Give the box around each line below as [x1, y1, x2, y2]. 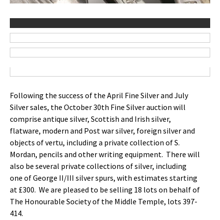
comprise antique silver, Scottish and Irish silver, [10, 114, 171, 124]
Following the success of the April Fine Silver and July [10, 90, 188, 100]
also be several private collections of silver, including [10, 161, 187, 171]
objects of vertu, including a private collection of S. [10, 137, 180, 147]
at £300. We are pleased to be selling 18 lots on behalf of [10, 185, 200, 194]
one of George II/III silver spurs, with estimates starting [10, 173, 197, 183]
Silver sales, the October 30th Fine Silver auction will [10, 102, 186, 112]
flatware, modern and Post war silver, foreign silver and [10, 126, 195, 136]
